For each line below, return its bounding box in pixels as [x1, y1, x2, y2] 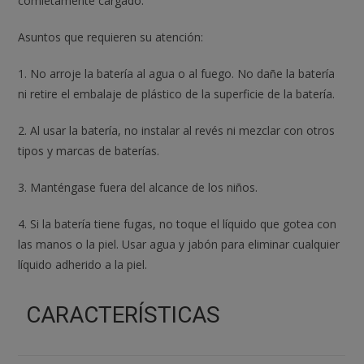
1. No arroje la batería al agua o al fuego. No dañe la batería [18, 65, 336, 81]
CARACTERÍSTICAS [26, 301, 221, 328]
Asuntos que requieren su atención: [18, 28, 204, 45]
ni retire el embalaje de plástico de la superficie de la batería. [18, 85, 336, 102]
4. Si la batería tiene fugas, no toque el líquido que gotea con [18, 215, 337, 232]
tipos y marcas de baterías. [18, 142, 160, 158]
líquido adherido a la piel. [18, 256, 148, 272]
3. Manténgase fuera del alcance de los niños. [18, 179, 258, 195]
